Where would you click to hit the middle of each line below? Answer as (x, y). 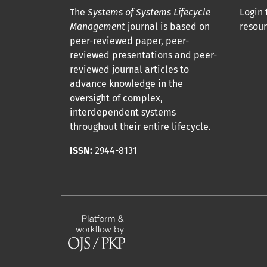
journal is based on (167, 26)
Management (97, 26)
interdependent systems (123, 112)
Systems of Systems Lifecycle (149, 12)
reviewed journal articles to (129, 69)
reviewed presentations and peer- (143, 55)
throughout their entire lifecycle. (140, 126)
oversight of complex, (116, 98)
